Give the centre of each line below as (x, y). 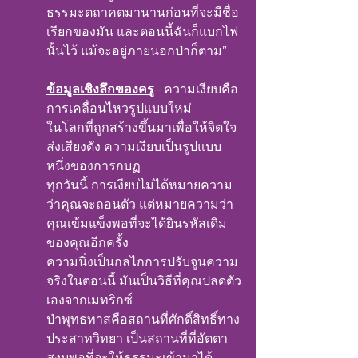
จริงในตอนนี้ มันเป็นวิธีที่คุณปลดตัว (144, 281)
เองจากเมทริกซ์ (89, 300)
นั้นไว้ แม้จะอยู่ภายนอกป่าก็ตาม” (137, 51)
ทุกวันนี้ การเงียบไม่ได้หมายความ (139, 185)
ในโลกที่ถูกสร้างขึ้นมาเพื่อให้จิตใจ (141, 127)
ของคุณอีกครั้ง (88, 243)
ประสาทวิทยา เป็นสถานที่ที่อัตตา (137, 338)
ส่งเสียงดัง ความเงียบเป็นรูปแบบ (134, 147)
